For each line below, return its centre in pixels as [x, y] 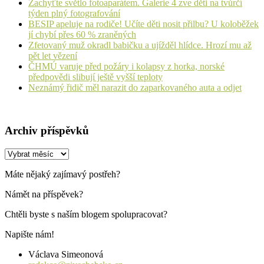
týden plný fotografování [74, 14]
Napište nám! [29, 234]
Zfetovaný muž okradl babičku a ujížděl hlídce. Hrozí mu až [140, 45]
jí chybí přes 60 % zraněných [82, 35]
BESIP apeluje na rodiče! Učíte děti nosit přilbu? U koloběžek [143, 24]
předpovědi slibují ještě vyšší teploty [95, 77]
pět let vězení [53, 56]
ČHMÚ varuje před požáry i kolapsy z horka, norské [126, 67]
